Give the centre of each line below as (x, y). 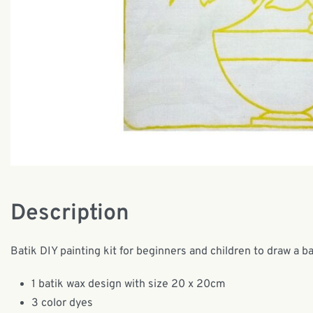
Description (70, 213)
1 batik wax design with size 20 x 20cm (129, 284)
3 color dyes (62, 303)
